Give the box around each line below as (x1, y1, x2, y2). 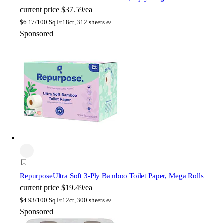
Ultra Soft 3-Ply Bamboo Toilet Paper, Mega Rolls (52, 171, 204, 180)
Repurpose (20, 171, 53, 180)
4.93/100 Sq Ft (23, 196, 63, 204)
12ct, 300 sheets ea (62, 196, 112, 204)
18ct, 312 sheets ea (62, 18, 112, 26)
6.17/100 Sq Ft (23, 18, 63, 26)
